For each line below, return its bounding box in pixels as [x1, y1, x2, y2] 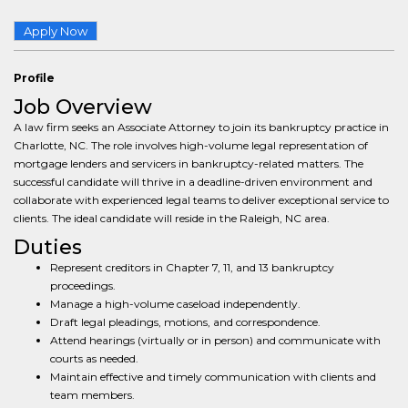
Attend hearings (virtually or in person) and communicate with [50, 333, 381, 347]
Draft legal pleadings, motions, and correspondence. [50, 315, 321, 329]
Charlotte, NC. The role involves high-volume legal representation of [14, 138, 368, 152]
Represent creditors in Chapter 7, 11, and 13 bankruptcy [50, 260, 334, 274]
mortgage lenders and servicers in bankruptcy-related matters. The [14, 157, 363, 170]
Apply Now [24, 24, 87, 38]
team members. [50, 388, 135, 402]
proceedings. [50, 279, 116, 292]
